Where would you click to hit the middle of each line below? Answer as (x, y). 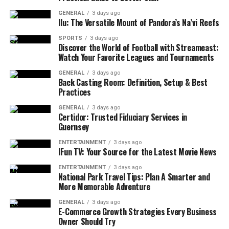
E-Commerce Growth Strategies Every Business (137, 212)
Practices (74, 92)
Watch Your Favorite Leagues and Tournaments (136, 57)
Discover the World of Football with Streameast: (138, 48)
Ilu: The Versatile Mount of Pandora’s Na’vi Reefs (139, 22)
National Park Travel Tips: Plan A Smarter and (134, 177)
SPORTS (70, 38)
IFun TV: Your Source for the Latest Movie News (137, 152)
